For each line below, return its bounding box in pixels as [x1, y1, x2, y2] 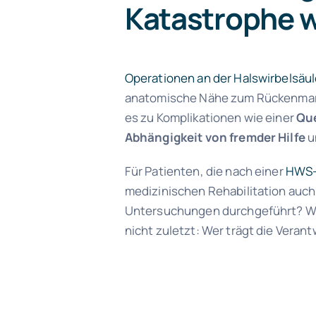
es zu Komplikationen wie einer [124, 109, 296, 126]
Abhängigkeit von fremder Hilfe [124, 128, 305, 145]
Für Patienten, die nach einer [124, 162, 286, 179]
